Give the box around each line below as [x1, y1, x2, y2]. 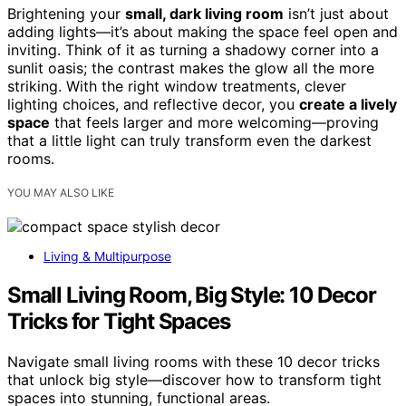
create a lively [299, 95, 397, 114]
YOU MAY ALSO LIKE [7, 186, 114, 200]
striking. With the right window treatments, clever [7, 77, 346, 96]
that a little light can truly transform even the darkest [7, 131, 372, 150]
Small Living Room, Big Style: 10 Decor [7, 282, 376, 309]
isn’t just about [284, 5, 389, 24]
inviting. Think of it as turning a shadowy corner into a [7, 41, 379, 60]
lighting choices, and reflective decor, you [7, 95, 299, 114]
